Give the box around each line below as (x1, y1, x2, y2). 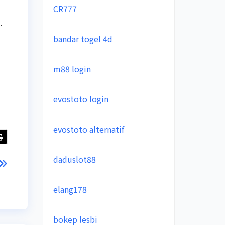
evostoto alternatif (53, 123, 124, 135)
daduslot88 (53, 153, 96, 165)
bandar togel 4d (53, 33, 113, 45)
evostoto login (53, 93, 108, 105)
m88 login (53, 63, 91, 75)
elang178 (53, 183, 87, 195)
